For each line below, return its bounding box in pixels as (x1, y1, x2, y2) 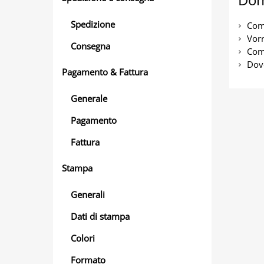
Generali (71, 188, 105, 200)
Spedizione (71, 18, 115, 30)
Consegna (71, 39, 110, 52)
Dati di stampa (71, 210, 130, 222)
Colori (71, 232, 95, 244)
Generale (71, 92, 107, 104)
